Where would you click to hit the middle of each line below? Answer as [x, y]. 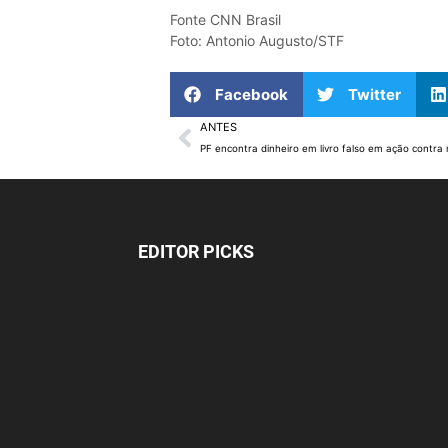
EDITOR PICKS [196, 251]
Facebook [251, 95]
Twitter [374, 95]
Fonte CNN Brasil [225, 20]
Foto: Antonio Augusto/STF [256, 41]
